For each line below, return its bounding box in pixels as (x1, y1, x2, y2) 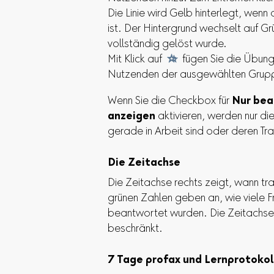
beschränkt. (108, 223, 163, 235)
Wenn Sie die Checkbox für (108, 95, 232, 107)
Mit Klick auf (108, 54, 167, 65)
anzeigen (108, 111, 155, 122)
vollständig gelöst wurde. (108, 39, 227, 50)
